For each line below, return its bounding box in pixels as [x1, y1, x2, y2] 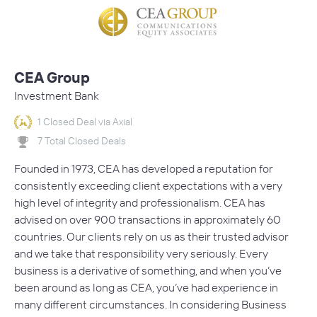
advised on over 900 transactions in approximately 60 [14, 212, 281, 226]
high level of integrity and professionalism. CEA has [14, 195, 265, 209]
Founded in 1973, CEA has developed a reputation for [14, 161, 273, 175]
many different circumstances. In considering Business [14, 296, 287, 311]
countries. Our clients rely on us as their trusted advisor [14, 229, 289, 243]
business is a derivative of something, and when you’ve [14, 263, 282, 277]
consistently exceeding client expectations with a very [14, 178, 282, 192]
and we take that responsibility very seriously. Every [14, 246, 268, 260]
